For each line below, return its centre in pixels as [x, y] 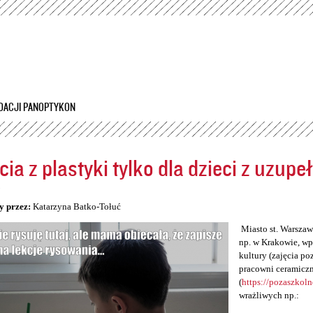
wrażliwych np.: [269, 296]
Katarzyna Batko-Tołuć [77, 207]
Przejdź [128, 8]
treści [124, 36]
